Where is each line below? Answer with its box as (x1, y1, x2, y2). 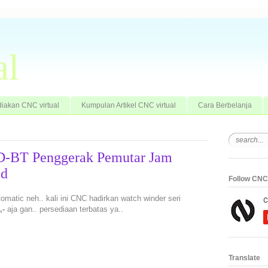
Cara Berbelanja (198, 100, 252, 109)
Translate (229, 253, 260, 262)
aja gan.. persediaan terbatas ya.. (5, 205, 123, 214)
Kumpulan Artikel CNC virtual (81, 100, 176, 109)
